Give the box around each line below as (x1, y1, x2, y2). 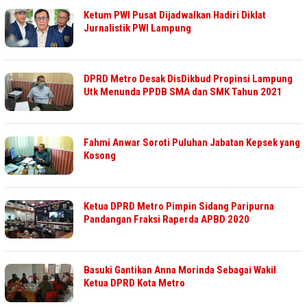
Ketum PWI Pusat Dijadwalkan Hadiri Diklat (84, 9, 266, 22)
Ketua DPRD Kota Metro (84, 277, 185, 290)
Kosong (84, 149, 116, 162)
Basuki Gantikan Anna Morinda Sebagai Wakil (84, 264, 276, 277)
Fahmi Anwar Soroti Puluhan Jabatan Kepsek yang (84, 136, 300, 149)
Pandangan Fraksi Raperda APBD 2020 (84, 213, 249, 226)
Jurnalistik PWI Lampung (84, 22, 191, 35)
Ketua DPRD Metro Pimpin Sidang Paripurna (84, 200, 274, 213)
